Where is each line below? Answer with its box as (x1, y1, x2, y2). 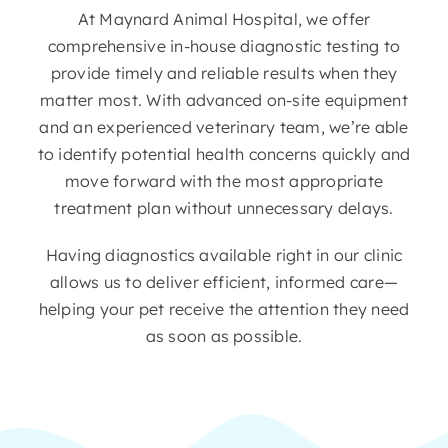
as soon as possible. (145, 325, 303, 346)
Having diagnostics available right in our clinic (45, 244, 403, 265)
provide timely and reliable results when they (50, 62, 398, 83)
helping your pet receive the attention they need (38, 298, 410, 319)
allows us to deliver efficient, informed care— (49, 271, 399, 292)
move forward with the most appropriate (64, 170, 384, 191)
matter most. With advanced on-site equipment (40, 89, 408, 110)
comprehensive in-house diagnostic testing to (47, 35, 401, 56)
